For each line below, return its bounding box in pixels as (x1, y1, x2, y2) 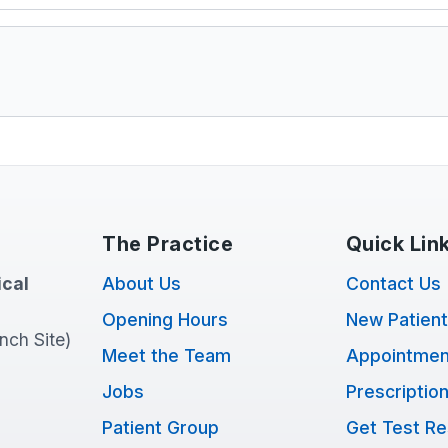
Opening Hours (102, 309, 229, 330)
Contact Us (345, 273, 441, 294)
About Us (102, 273, 182, 294)
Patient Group (102, 417, 220, 438)
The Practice (102, 232, 234, 256)
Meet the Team (102, 345, 232, 366)
